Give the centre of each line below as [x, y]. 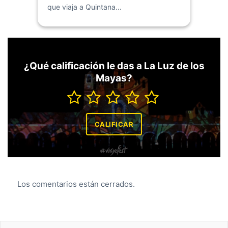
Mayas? [114, 78]
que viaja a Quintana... [84, 7]
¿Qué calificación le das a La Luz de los [114, 66]
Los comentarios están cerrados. [76, 184]
